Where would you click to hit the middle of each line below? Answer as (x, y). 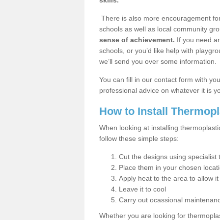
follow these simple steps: (139, 138)
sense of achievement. (137, 40)
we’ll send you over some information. (158, 61)
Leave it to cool (142, 189)
